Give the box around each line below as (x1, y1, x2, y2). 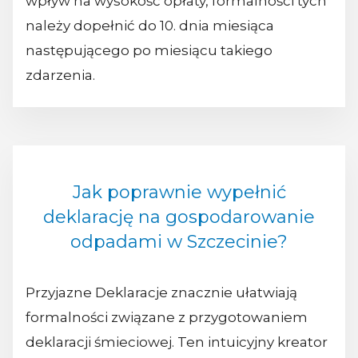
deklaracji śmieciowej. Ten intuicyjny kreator (26, 333, 328, 350)
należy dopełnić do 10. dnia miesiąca (26, 18, 274, 34)
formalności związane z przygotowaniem (26, 308, 308, 325)
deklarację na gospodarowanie (43, 205, 315, 228)
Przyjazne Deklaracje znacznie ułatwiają (26, 284, 297, 300)
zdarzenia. (26, 67, 98, 84)
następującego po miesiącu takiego (26, 42, 272, 59)
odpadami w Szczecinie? (70, 230, 288, 253)
